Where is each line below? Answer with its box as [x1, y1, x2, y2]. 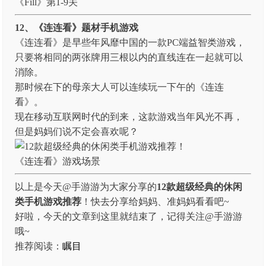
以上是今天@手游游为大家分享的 [15, 182, 157, 192]
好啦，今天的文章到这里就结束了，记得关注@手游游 [15, 211, 243, 221]
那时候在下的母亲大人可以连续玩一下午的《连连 [15, 82, 224, 92]
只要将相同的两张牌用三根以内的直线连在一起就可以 [15, 52, 243, 62]
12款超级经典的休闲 [157, 182, 243, 192]
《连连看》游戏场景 [15, 156, 101, 166]
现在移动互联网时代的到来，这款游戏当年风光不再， [15, 112, 243, 122]
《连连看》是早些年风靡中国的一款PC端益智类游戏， [15, 37, 246, 47]
